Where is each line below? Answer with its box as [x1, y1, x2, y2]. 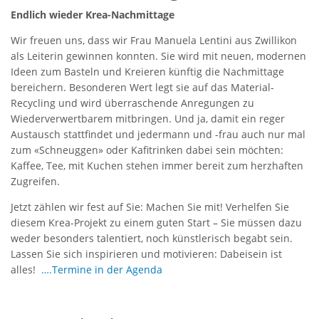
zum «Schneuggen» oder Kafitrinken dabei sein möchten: [11, 142, 283, 157]
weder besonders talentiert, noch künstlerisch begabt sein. [11, 231, 293, 245]
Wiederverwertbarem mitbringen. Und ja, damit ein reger [11, 111, 285, 125]
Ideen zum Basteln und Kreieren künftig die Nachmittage [11, 64, 284, 78]
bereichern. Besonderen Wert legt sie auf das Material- [11, 80, 274, 94]
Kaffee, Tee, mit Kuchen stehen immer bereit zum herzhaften [11, 158, 303, 172]
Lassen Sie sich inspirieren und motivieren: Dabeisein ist [11, 246, 282, 261]
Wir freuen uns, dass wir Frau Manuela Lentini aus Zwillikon [11, 33, 297, 47]
